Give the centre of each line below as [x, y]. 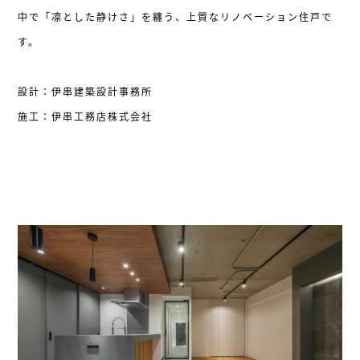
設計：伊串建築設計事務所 [86, 91]
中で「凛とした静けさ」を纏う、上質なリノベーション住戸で [176, 16]
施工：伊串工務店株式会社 [86, 116]
